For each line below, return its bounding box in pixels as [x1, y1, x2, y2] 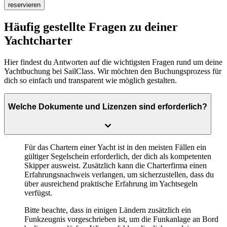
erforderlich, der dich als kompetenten [91, 152, 211, 161]
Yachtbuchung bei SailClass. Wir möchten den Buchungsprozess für [4, 66, 221, 75]
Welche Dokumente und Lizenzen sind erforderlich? [8, 102, 207, 111]
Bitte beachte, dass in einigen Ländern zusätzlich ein [24, 205, 191, 214]
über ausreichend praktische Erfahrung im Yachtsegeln [24, 179, 198, 188]
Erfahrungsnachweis [24, 170, 92, 179]
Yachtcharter [4, 33, 72, 47]
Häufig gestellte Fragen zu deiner [4, 20, 178, 33]
